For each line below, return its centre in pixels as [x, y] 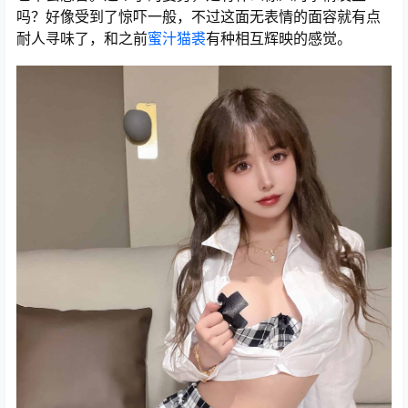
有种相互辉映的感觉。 [279, 38]
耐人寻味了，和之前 [82, 38]
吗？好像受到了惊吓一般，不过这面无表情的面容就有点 [199, 16]
